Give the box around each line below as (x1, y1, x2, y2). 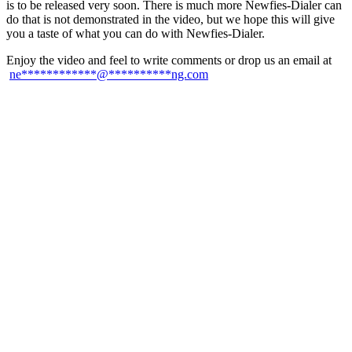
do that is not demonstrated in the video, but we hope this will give (6, 12, 335, 26)
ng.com (171, 67, 208, 81)
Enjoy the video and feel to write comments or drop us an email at (6, 53, 332, 67)
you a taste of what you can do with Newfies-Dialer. (6, 26, 265, 40)
